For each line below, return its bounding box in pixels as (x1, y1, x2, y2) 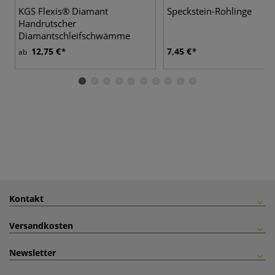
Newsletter (9, 246, 56, 258)
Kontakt (9, 192, 44, 204)
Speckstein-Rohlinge (167, 4, 252, 17)
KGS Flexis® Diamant (18, 4, 108, 17)
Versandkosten (9, 219, 73, 231)
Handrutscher (18, 17, 76, 29)
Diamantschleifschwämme (18, 29, 130, 42)
